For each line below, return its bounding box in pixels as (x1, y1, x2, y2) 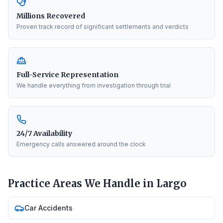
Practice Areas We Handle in (8, 177, 156, 190)
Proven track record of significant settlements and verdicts (16, 23, 189, 30)
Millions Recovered (16, 11, 85, 20)
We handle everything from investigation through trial (16, 82, 171, 89)
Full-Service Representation (16, 70, 118, 79)
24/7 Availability (16, 129, 72, 138)
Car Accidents (24, 204, 73, 212)
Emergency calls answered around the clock (16, 140, 146, 148)
